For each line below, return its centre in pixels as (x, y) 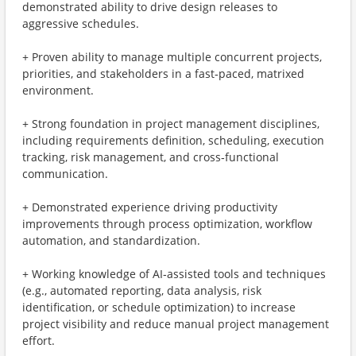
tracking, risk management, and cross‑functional (151, 157)
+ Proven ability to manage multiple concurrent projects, (172, 57)
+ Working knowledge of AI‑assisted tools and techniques (174, 274)
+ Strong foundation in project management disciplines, (171, 124)
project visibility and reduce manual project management (176, 324)
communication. (65, 174)
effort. (39, 341)
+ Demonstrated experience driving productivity (150, 207)
